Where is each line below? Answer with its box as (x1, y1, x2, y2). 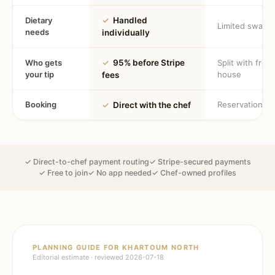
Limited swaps (217, 21, 272, 31)
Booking (25, 99, 56, 109)
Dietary (25, 15, 52, 25)
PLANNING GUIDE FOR (33, 243, 123, 252)
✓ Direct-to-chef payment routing (24, 157, 149, 166)
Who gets (25, 58, 62, 68)
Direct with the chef (113, 100, 191, 110)
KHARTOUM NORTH (122, 243, 199, 252)
